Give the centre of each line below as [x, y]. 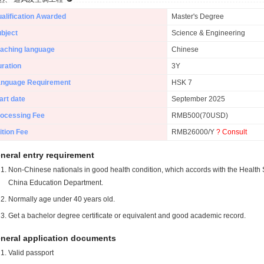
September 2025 [198, 99]
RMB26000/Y [194, 132]
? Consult [232, 132]
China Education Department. [56, 183]
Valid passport [31, 253]
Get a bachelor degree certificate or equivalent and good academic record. [127, 216]
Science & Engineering [208, 33]
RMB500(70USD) [200, 115]
